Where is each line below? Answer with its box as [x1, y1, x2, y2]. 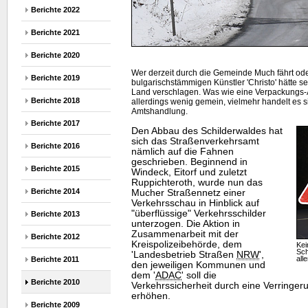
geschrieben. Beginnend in [131, 157, 247, 168]
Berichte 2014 [31, 187, 80, 195]
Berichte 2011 [31, 255, 79, 263]
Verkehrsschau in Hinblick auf [131, 198, 259, 209]
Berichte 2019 [31, 74, 80, 82]
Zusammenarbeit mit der [131, 229, 239, 240]
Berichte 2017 [31, 119, 80, 127]
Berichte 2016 [31, 142, 80, 150]
